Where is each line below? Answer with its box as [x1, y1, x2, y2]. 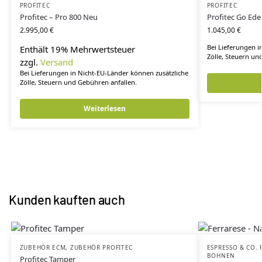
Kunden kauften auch [9, 191, 125, 207]
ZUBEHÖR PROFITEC [70, 243, 133, 251]
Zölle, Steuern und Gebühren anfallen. [19, 78, 137, 87]
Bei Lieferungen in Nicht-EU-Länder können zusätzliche [19, 68, 188, 78]
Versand [40, 56, 73, 68]
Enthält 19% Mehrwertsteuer [19, 43, 135, 56]
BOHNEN [206, 251, 235, 260]
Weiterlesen [83, 103, 126, 113]
